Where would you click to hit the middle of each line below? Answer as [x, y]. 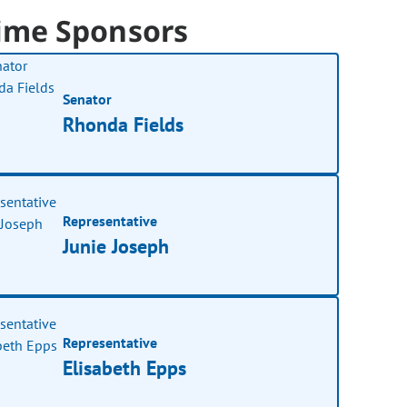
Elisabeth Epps [125, 367]
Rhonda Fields [124, 124]
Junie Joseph [116, 246]
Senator [88, 99]
